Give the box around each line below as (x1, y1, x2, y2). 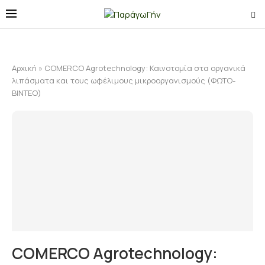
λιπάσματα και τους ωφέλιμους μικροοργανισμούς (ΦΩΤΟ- (12, 75, 235, 86)
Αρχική (12, 63, 37, 73)
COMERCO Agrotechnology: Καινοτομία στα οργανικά (44, 63, 245, 73)
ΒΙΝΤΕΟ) (12, 88, 41, 98)
